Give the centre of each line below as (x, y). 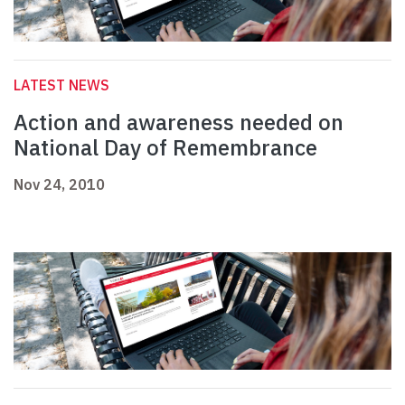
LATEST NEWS (61, 85)
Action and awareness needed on (179, 122)
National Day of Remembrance (165, 148)
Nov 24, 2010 (59, 185)
